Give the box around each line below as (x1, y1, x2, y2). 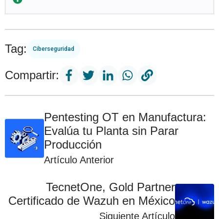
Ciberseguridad (33, 45, 74, 53)
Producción (44, 138, 102, 152)
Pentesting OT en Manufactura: (44, 110, 206, 124)
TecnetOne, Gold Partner (46, 180, 175, 194)
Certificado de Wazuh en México (8, 194, 175, 208)
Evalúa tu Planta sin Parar (44, 124, 178, 138)
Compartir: (5, 68, 59, 82)
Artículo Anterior (44, 154, 114, 166)
